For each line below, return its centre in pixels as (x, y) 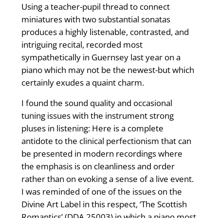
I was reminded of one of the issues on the (101, 192)
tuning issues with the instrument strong (97, 116)
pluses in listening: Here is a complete (92, 128)
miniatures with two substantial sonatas (96, 19)
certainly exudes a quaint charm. (82, 83)
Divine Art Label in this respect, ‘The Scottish (104, 204)
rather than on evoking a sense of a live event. (107, 179)
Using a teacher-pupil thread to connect (95, 7)
